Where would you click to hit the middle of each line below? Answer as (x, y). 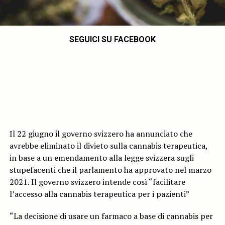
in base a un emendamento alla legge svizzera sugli (101, 158)
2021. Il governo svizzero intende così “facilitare (97, 182)
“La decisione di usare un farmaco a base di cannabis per (111, 216)
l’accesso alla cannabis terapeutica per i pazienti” (99, 194)
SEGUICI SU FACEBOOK (112, 40)
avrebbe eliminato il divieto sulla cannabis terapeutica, (108, 146)
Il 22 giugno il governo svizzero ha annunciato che (101, 134)
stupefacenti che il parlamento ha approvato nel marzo (110, 170)
